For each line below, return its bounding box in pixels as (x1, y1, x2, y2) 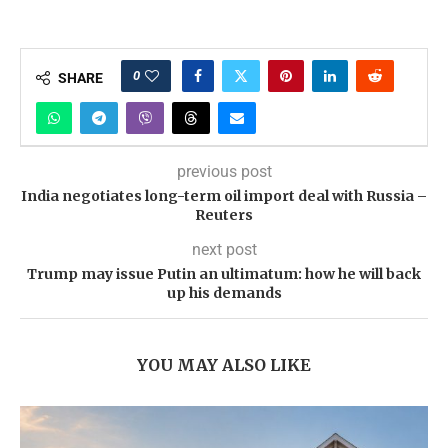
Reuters (195, 206, 253, 224)
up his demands (166, 284, 282, 302)
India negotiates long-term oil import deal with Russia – (21, 187, 427, 205)
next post (191, 240, 257, 259)
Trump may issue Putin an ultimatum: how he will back (27, 265, 421, 283)
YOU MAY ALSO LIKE (137, 355, 311, 375)
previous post (176, 162, 272, 181)
